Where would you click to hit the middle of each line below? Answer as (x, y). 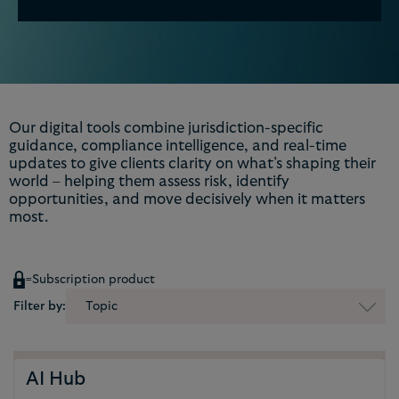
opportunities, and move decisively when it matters (187, 199)
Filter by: (40, 306)
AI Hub (56, 379)
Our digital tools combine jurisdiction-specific (166, 128)
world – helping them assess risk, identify (149, 181)
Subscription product (94, 280)
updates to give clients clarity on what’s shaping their (192, 163)
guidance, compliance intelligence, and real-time (178, 146)
